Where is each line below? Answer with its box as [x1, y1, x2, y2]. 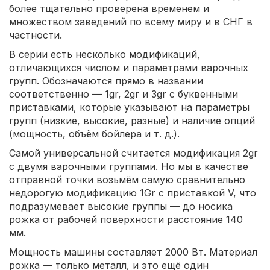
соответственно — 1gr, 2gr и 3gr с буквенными [9, 87, 238, 100]
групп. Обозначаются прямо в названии [9, 74, 203, 87]
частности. [9, 28, 62, 41]
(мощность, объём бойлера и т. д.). [9, 127, 180, 140]
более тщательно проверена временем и [9, 2, 209, 14]
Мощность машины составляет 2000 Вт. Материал [9, 245, 257, 258]
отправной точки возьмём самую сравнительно [9, 173, 245, 186]
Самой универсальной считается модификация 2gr [9, 146, 258, 159]
